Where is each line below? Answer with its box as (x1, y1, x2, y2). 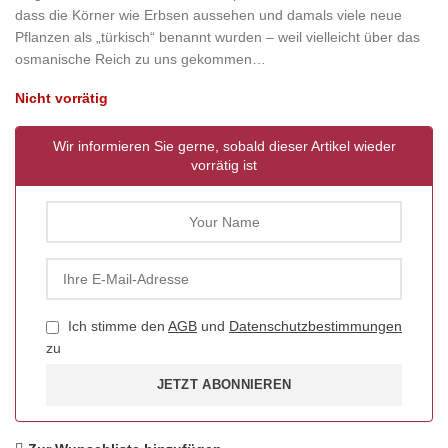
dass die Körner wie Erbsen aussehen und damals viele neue (15, 7, 402, 24)
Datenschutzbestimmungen (229, 318, 402, 335)
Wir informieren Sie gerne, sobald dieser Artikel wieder (52, 138, 396, 155)
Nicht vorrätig (15, 90, 108, 107)
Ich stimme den (64, 318, 168, 335)
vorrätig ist (191, 157, 257, 174)
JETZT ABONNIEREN (156, 377, 292, 393)
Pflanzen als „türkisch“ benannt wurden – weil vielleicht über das (15, 29, 420, 46)
